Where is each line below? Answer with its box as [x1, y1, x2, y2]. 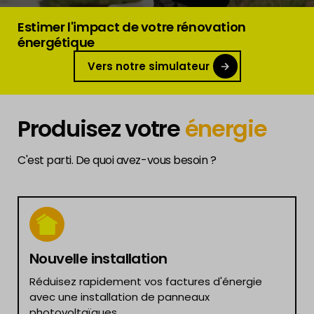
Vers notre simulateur [87, 59, 210, 74]
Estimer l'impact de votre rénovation [18, 18, 247, 36]
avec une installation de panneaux [29, 289, 210, 304]
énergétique [18, 34, 95, 51]
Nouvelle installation [29, 249, 168, 268]
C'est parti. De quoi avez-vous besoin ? [18, 152, 217, 168]
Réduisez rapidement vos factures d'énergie [29, 274, 262, 289]
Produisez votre [18, 113, 185, 144]
